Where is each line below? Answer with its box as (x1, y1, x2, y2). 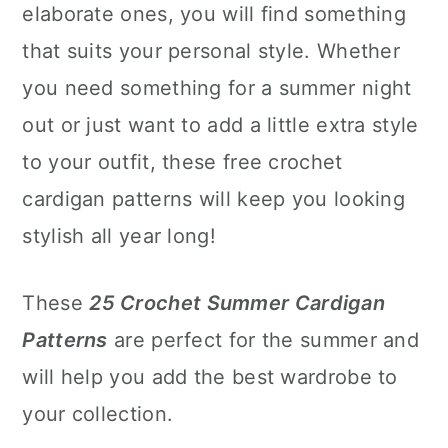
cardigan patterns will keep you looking (22, 187, 406, 211)
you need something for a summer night (22, 76, 412, 100)
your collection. (22, 402, 174, 426)
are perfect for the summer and (107, 328, 420, 352)
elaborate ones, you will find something (22, 2, 407, 26)
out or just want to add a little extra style (22, 113, 419, 137)
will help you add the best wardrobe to (22, 365, 398, 389)
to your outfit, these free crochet (22, 150, 343, 174)
